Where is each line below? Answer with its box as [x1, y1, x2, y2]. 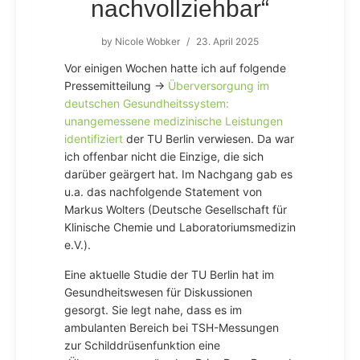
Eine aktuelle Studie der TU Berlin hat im [64, 268, 274, 281]
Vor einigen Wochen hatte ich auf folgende [64, 61, 286, 75]
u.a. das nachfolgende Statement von [64, 185, 262, 198]
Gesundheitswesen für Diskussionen [64, 285, 252, 299]
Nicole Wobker [115, 35, 180, 47]
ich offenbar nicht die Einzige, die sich [64, 149, 264, 163]
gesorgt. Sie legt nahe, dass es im [64, 303, 242, 317]
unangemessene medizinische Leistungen [64, 114, 283, 128]
